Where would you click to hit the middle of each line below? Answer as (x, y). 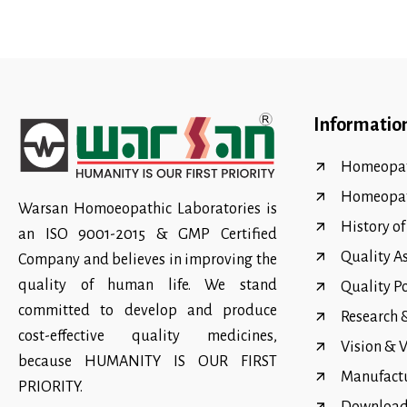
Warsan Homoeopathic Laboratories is (148, 209)
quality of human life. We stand (148, 286)
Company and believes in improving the (148, 260)
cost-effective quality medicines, (148, 337)
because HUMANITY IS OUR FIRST (148, 362)
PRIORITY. (50, 387)
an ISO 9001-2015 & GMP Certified (148, 235)
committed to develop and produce (148, 311)
